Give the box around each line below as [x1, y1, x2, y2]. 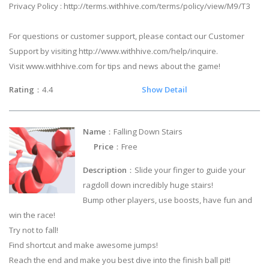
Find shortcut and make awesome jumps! [9, 239, 158, 250]
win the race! [9, 209, 55, 220]
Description [83, 164, 127, 175]
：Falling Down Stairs [106, 125, 259, 137]
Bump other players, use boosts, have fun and [83, 194, 253, 205]
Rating [9, 84, 34, 95]
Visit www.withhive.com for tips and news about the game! [9, 60, 220, 71]
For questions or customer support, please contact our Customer [9, 30, 244, 41]
